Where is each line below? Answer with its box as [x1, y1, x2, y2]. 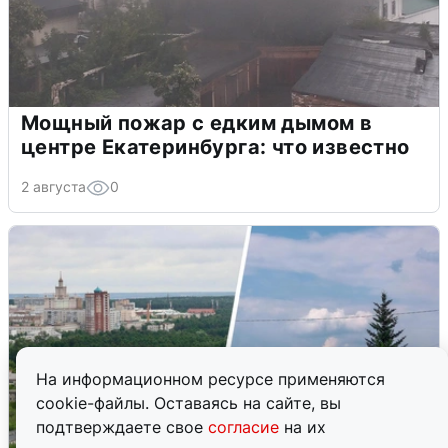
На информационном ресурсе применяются [36, 369, 385, 389]
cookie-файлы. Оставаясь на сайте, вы [36, 393, 341, 413]
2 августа [21, 177, 86, 195]
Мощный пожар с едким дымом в [21, 110, 373, 135]
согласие [208, 417, 284, 437]
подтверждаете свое [36, 417, 208, 437]
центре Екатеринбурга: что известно [21, 134, 410, 159]
